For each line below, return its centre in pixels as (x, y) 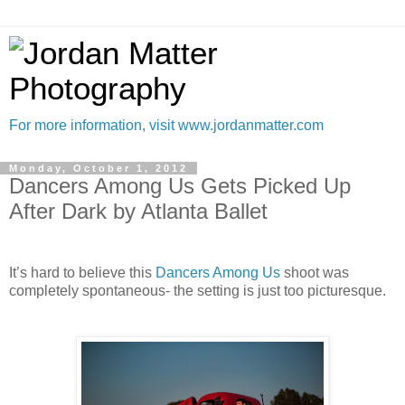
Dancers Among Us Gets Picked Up (180, 186)
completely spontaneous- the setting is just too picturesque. (199, 290)
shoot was (315, 272)
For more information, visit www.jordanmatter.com (166, 125)
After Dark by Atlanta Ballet (138, 211)
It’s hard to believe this (82, 272)
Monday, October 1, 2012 (99, 168)
